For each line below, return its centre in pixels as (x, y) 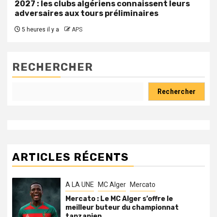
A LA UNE (80, 184)
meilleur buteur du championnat (122, 207)
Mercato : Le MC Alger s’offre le (119, 199)
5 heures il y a (40, 29)
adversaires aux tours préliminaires (86, 13)
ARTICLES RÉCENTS (70, 157)
